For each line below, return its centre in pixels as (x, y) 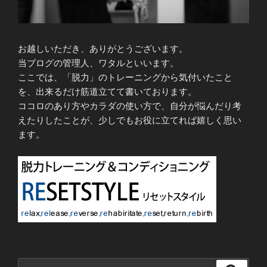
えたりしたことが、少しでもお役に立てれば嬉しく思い (130, 120)
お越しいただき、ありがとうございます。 (103, 49)
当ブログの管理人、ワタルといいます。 (98, 63)
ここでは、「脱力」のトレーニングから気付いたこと (125, 77)
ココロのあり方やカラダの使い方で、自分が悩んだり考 (130, 106)
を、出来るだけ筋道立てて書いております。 (107, 92)
